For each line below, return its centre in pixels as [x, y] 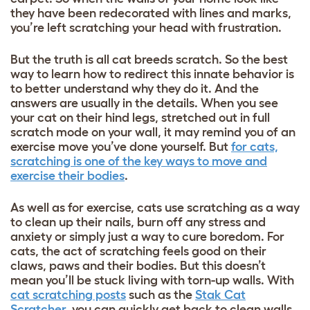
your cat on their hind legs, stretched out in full [140, 117]
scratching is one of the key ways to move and [139, 161]
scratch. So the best [230, 59]
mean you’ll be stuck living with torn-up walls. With [152, 280]
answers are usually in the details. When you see [144, 103]
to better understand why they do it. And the [135, 88]
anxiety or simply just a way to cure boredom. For [147, 236]
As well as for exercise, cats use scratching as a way [155, 207]
